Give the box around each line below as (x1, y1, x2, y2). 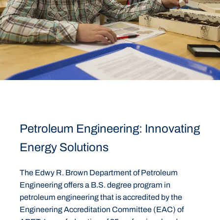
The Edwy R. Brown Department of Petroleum (20, 168, 178, 177)
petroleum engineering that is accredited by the (20, 192, 182, 201)
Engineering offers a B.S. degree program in (20, 180, 170, 189)
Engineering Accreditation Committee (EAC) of (20, 205, 184, 214)
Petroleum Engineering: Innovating (20, 122, 200, 135)
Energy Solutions (20, 140, 109, 154)
